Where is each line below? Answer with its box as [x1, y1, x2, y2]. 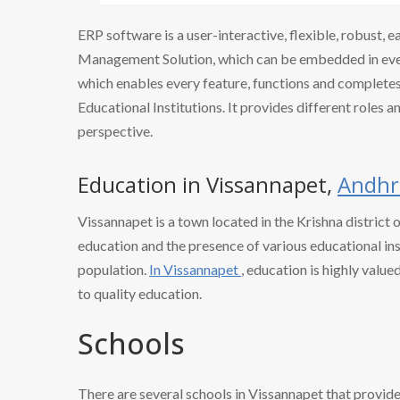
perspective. [78, 121, 153, 139]
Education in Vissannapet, [78, 169, 337, 199]
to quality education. [78, 284, 202, 302]
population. [78, 260, 149, 278]
